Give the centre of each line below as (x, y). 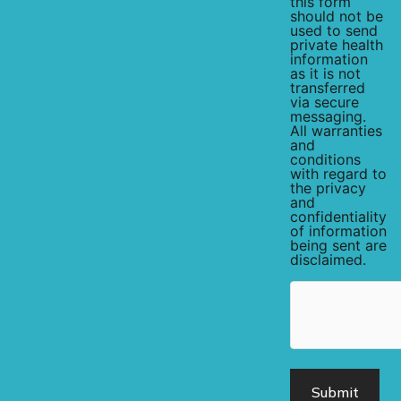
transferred (328, 88)
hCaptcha (323, 288)
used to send (334, 31)
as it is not (325, 74)
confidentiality (338, 217)
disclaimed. (328, 260)
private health (337, 45)
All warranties (336, 131)
